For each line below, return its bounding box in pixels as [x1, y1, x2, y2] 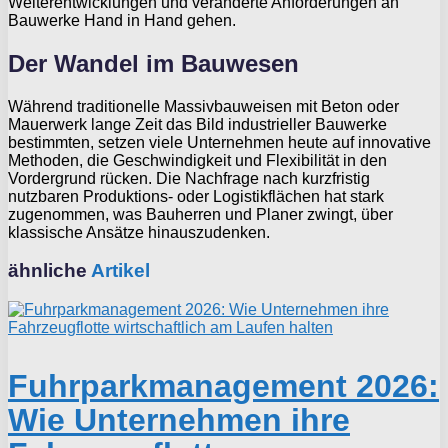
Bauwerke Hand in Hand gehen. [8, 11, 236, 29]
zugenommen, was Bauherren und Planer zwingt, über [8, 205, 393, 223]
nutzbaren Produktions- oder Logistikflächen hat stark [8, 187, 384, 205]
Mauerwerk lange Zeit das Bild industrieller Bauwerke [8, 115, 387, 133]
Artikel [87, 260, 150, 282]
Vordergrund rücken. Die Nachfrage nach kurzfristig [8, 169, 370, 187]
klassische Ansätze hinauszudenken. [8, 223, 270, 241]
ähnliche [8, 260, 87, 282]
